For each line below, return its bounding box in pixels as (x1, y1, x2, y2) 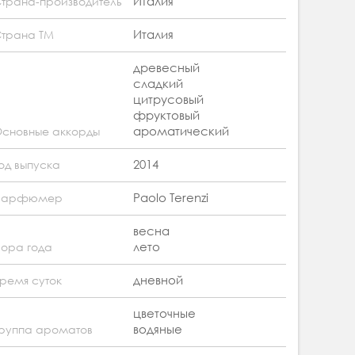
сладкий (133, 75, 183, 92)
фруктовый (133, 107, 200, 124)
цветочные (133, 305, 196, 322)
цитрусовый (133, 91, 204, 108)
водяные (133, 321, 182, 338)
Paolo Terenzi (133, 189, 208, 206)
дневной (133, 272, 183, 288)
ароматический (133, 123, 229, 139)
